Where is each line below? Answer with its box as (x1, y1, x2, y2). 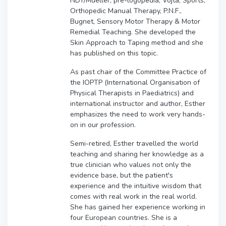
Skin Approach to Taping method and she (70, 37, 203, 47)
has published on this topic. (70, 48, 158, 58)
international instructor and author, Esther (70, 98, 205, 108)
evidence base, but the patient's (70, 170, 173, 180)
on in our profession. (70, 120, 136, 130)
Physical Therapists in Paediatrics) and (70, 88, 194, 98)
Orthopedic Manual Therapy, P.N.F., (70, 6, 182, 16)
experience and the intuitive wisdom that (70, 181, 201, 191)
